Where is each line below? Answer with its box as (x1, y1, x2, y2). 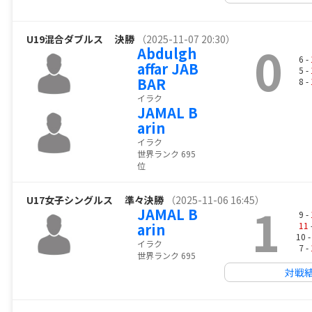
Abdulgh (136, 43, 196, 64)
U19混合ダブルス (26, 32, 113, 47)
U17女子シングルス (26, 193, 123, 208)
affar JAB (136, 58, 198, 79)
